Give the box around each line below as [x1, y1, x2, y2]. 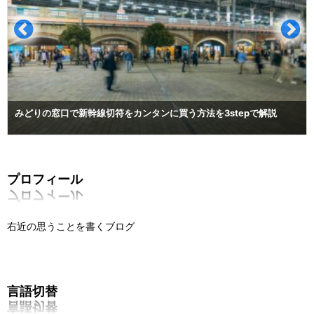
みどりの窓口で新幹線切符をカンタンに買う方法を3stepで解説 [15, 108, 277, 119]
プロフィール [7, 172, 83, 187]
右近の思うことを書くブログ [7, 220, 135, 232]
